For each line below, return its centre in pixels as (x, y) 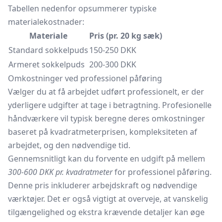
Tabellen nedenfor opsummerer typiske (82, 8)
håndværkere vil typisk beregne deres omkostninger (107, 118)
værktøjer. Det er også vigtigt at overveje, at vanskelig (108, 199)
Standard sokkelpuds (48, 50)
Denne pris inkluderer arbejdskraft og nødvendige (103, 185)
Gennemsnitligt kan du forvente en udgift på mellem (107, 159)
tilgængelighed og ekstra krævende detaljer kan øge (106, 212)
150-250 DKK (113, 50)
